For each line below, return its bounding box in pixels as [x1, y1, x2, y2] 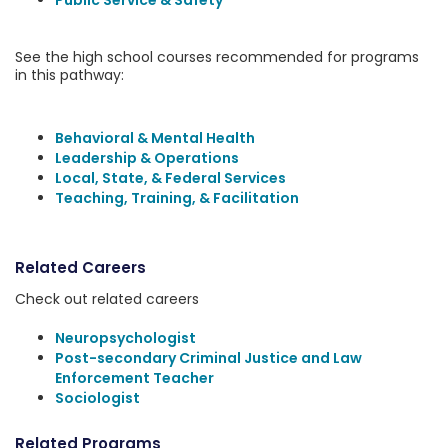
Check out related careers [15, 289, 199, 309]
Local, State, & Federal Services [55, 168, 286, 188]
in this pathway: [15, 65, 124, 85]
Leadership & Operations [55, 148, 239, 168]
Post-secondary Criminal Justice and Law [55, 348, 362, 368]
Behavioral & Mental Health [55, 128, 255, 148]
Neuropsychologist [55, 328, 196, 348]
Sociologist [55, 388, 140, 408]
